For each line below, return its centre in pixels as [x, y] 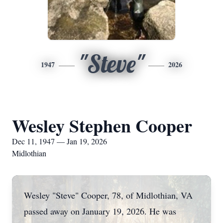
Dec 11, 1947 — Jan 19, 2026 [59, 141]
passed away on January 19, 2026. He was [100, 211]
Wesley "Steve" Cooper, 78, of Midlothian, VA [108, 195]
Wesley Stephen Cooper [102, 125]
